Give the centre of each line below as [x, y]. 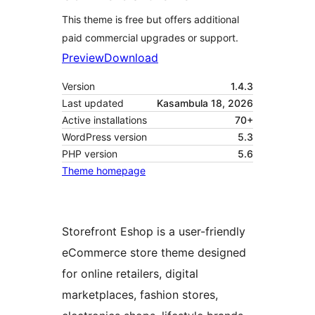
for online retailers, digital [130, 274]
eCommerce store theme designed [154, 253]
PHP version [90, 154]
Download [131, 58]
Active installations [104, 120]
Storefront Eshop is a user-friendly [154, 232]
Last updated [93, 103]
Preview [83, 58]
